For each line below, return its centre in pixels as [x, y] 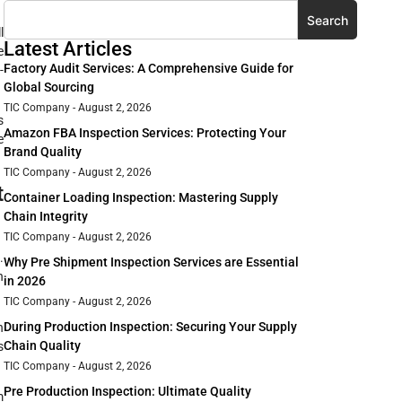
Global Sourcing [49, 87]
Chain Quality [42, 346]
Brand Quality [43, 152]
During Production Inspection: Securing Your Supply [150, 327]
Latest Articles [68, 49]
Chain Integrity [46, 217]
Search [328, 20]
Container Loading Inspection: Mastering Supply [141, 198]
